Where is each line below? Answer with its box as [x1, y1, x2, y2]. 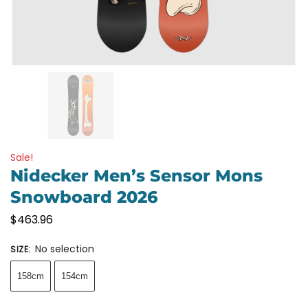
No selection [35, 241, 94, 256]
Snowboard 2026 [10, 187, 158, 207]
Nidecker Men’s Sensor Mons [10, 166, 263, 186]
